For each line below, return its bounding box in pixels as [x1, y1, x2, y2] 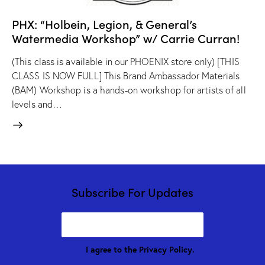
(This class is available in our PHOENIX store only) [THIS [12, 55, 240, 67]
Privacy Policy [138, 244, 192, 256]
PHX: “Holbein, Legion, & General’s [12, 15, 197, 32]
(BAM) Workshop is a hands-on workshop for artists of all [12, 83, 246, 96]
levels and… [12, 98, 63, 110]
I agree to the [85, 244, 139, 256]
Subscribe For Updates [72, 183, 193, 200]
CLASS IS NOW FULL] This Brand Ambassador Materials [12, 69, 240, 82]
